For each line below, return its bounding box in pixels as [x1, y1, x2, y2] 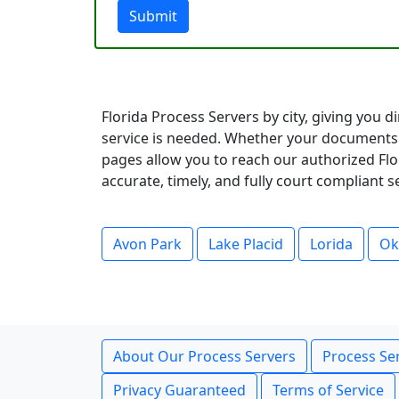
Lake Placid [208, 234, 283, 254]
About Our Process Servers [113, 346, 296, 366]
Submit [129, 6, 177, 26]
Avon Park [113, 234, 182, 254]
